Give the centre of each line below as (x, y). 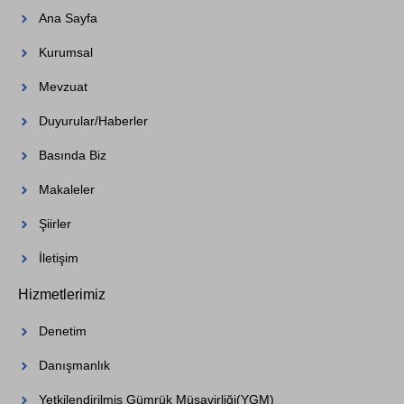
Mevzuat (63, 87)
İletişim (58, 258)
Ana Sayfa (68, 18)
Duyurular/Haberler (93, 121)
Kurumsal (65, 53)
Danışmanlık (74, 366)
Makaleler (66, 190)
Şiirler (55, 224)
